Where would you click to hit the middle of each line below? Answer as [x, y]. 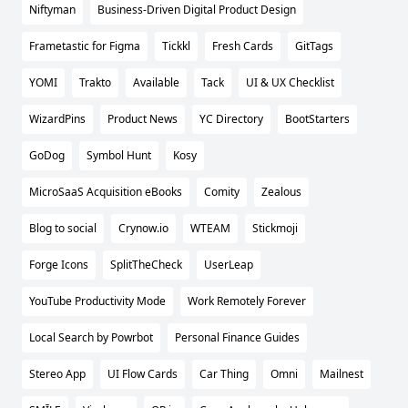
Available [156, 83]
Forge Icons [59, 265]
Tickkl [176, 46]
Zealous [281, 192]
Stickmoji [275, 229]
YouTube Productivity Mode [97, 301]
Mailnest [342, 374]
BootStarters [317, 119]
